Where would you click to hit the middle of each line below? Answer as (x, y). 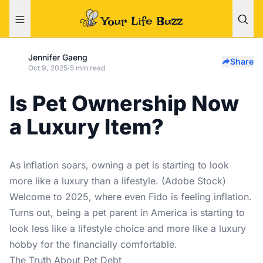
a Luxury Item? (87, 127)
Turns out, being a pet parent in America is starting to (127, 213)
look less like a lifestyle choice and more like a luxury (128, 228)
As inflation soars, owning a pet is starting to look (119, 165)
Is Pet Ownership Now (124, 103)
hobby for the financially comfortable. (93, 244)
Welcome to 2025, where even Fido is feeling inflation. (131, 197)
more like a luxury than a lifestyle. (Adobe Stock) (118, 181)
